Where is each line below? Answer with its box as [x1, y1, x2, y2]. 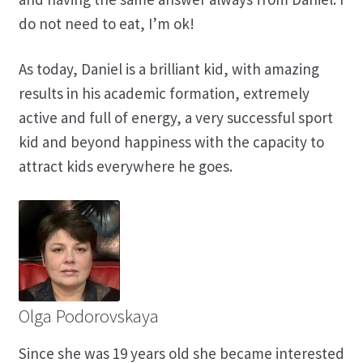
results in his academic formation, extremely [18, 83, 310, 104]
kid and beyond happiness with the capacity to [18, 132, 324, 152]
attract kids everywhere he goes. [18, 156, 233, 177]
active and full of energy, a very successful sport [18, 108, 333, 128]
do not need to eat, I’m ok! [18, 13, 194, 33]
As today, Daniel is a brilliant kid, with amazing [18, 59, 319, 79]
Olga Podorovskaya [18, 305, 159, 328]
